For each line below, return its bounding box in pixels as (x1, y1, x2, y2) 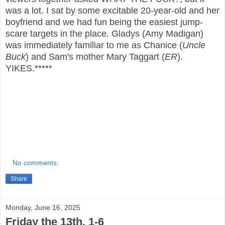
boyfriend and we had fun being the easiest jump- (6, 17, 203, 27)
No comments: (13, 158, 59, 167)
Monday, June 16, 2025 (6, 203, 80, 211)
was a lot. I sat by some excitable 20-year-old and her (6, 5, 219, 16)
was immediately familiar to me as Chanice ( (6, 40, 182, 50)
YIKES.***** (6, 63, 52, 73)
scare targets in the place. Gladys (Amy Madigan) (6, 28, 203, 39)
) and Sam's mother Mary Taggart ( (26, 51, 165, 62)
